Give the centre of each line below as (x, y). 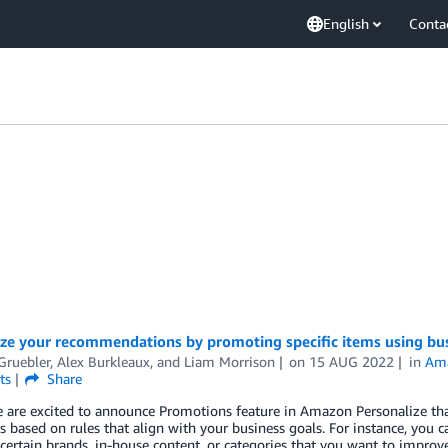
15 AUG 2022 (352, 361)
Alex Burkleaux (103, 361)
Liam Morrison (229, 361)
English (346, 23)
